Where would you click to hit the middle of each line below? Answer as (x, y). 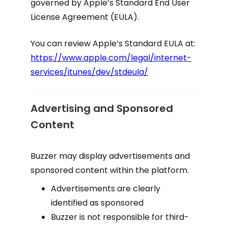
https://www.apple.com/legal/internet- (111, 58)
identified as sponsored (97, 203)
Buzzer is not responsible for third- (120, 217)
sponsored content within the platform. (110, 170)
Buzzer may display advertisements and (110, 156)
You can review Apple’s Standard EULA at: (113, 44)
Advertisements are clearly (106, 189)
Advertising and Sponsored (102, 108)
